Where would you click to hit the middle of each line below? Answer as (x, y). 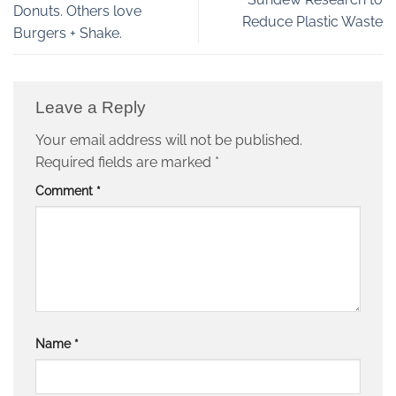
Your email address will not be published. (169, 141)
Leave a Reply (93, 107)
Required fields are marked (125, 163)
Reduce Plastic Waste (312, 22)
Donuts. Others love (77, 11)
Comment (66, 191)
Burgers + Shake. (68, 33)
